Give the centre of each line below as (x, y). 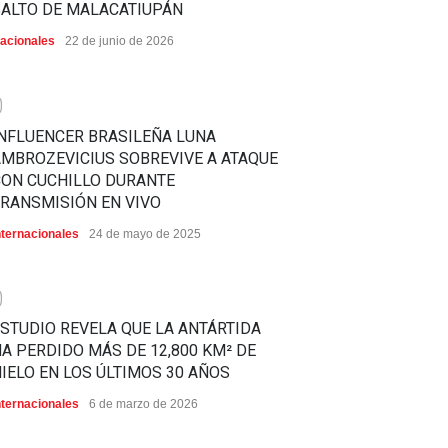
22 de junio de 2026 (119, 41)
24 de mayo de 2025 (145, 233)
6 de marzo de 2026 (143, 404)
